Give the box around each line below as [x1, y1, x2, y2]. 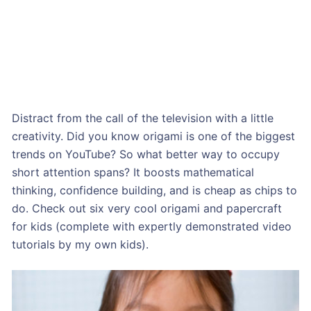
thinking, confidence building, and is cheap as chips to [11, 183, 297, 197]
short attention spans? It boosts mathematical [11, 165, 254, 179]
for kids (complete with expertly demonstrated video [11, 219, 292, 233]
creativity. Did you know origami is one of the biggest [11, 128, 295, 143]
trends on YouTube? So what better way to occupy [11, 146, 280, 161]
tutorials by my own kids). [11, 237, 149, 251]
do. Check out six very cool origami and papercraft [11, 201, 282, 215]
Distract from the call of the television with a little [11, 110, 274, 125]
